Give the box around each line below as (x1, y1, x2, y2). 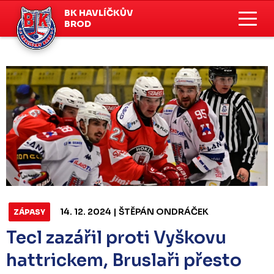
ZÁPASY (13, 207, 45, 217)
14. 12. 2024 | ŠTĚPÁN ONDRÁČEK (60, 206, 209, 217)
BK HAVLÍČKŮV (64, 7, 133, 18)
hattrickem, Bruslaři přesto (6, 249, 242, 271)
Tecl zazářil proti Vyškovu (6, 226, 226, 248)
